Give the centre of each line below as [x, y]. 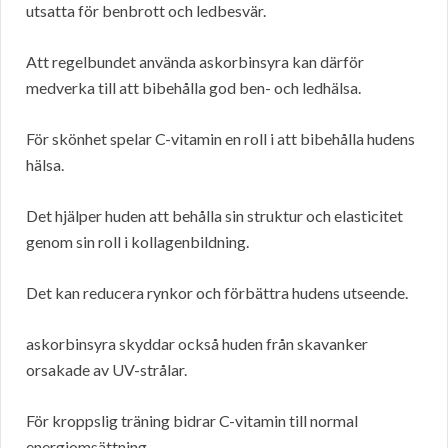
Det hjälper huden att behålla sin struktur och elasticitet [214, 216]
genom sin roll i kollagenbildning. [137, 242]
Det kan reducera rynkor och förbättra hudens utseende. [217, 293]
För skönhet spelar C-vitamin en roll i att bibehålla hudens [220, 139]
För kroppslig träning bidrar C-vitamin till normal [192, 421]
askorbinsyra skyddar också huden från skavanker [197, 344]
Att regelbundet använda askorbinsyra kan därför [195, 62]
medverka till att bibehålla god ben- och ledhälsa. [193, 88]
